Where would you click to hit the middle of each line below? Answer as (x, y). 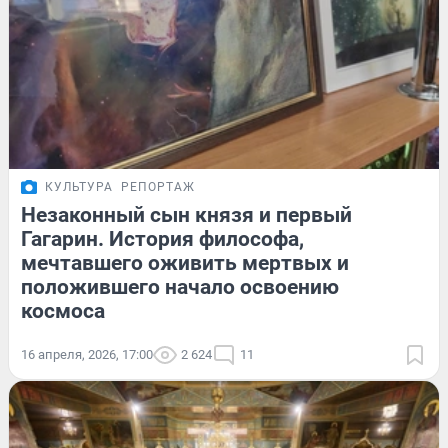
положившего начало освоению (180, 287)
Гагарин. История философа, (162, 239)
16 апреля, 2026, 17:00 (87, 355)
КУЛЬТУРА (79, 187)
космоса (63, 311)
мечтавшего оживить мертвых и (185, 263)
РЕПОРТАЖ (158, 187)
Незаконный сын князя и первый (186, 215)
